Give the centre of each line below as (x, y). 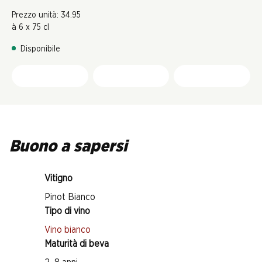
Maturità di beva (77, 244)
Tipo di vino (67, 211)
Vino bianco (68, 230)
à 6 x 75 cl (30, 27)
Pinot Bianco (70, 197)
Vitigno (58, 178)
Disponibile (40, 49)
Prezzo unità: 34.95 (46, 15)
